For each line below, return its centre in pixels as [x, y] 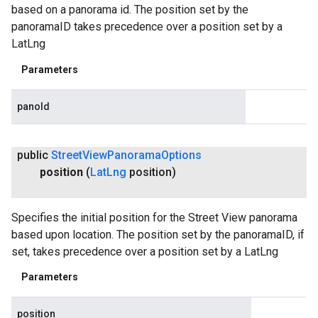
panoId [33, 106]
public [34, 155]
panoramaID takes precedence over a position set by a [147, 27]
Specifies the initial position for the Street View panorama [154, 217]
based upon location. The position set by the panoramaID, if [158, 234]
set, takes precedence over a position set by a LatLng [145, 251]
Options [181, 155]
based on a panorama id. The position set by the [130, 10]
